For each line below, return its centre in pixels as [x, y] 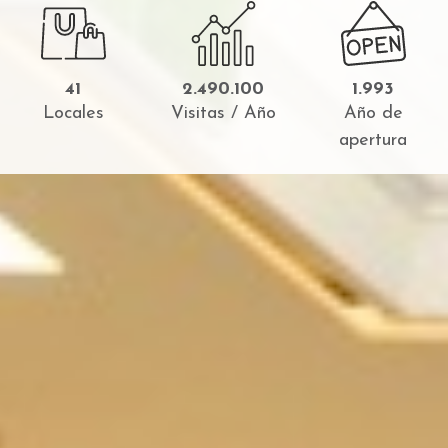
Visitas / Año [223, 113]
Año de [373, 113]
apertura [373, 140]
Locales [73, 113]
